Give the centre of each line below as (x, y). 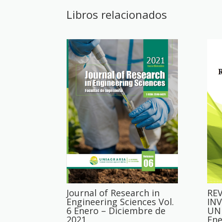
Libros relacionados (117, 14)
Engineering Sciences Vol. (120, 201)
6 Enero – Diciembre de (116, 210)
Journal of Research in (113, 193)
